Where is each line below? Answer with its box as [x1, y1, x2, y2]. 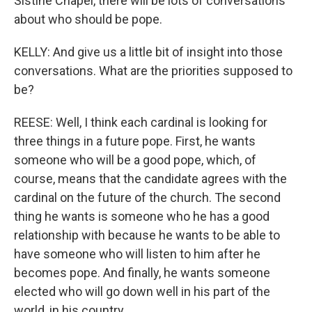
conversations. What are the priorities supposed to [14, 63, 292, 78]
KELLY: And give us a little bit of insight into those [14, 45, 283, 59]
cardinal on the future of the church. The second [14, 190, 281, 205]
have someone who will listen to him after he [14, 247, 260, 261]
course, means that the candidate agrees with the [14, 171, 287, 186]
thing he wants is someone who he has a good [14, 209, 270, 224]
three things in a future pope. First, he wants [14, 134, 256, 148]
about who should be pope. [14, 12, 162, 26]
